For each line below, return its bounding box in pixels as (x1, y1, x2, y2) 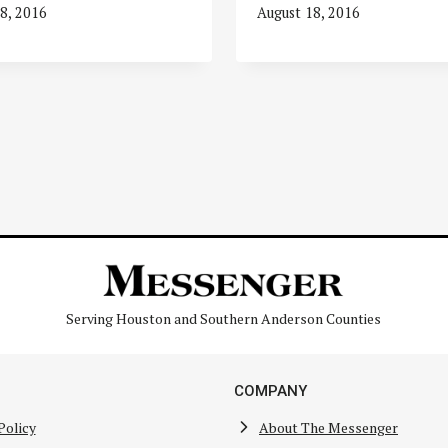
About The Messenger (259, 417, 398, 437)
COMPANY (234, 382, 307, 400)
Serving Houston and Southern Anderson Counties (66, 309, 382, 328)
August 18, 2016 (256, 2, 360, 22)
